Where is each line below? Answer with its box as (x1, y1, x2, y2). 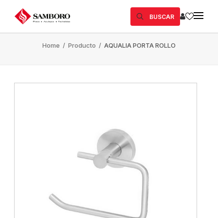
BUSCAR (149, 13, 174, 20)
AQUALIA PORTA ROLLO (104, 41, 176, 49)
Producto (68, 41, 97, 49)
